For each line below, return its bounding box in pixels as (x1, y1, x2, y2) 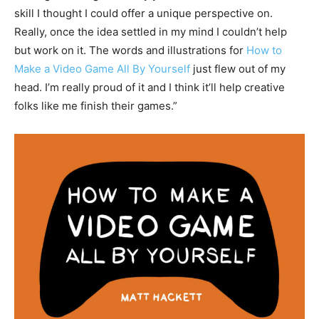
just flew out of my (190, 61, 286, 75)
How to (246, 43, 282, 57)
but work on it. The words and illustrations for (14, 43, 246, 57)
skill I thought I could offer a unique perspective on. (14, 6, 273, 20)
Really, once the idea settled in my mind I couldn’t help (14, 24, 287, 38)
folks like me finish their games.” (14, 98, 177, 113)
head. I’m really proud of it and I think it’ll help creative (14, 80, 285, 94)
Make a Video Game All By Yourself (14, 61, 190, 75)
